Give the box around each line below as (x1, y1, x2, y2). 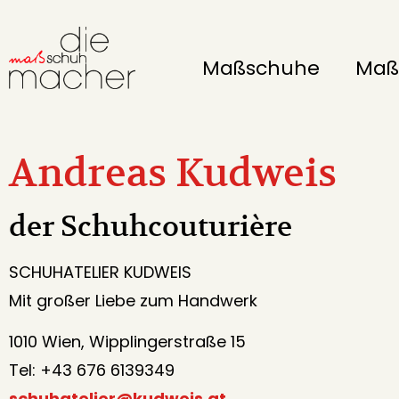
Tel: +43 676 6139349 (9, 359, 175, 382)
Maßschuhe (201, 54, 320, 82)
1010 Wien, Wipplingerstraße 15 (9, 330, 246, 354)
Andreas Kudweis (9, 148, 337, 198)
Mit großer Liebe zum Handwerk (9, 289, 257, 312)
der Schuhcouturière (9, 208, 292, 244)
